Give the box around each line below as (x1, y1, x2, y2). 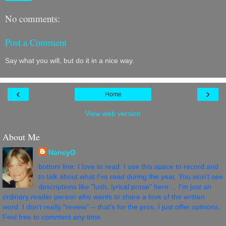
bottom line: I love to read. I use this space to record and (38, 162, 218, 171)
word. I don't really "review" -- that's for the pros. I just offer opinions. (3, 202, 220, 211)
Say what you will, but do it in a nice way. (5, 56, 134, 65)
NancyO (48, 148, 76, 157)
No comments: (5, 12, 60, 25)
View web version (85, 109, 141, 118)
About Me (3, 131, 40, 143)
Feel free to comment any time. (3, 212, 102, 221)
